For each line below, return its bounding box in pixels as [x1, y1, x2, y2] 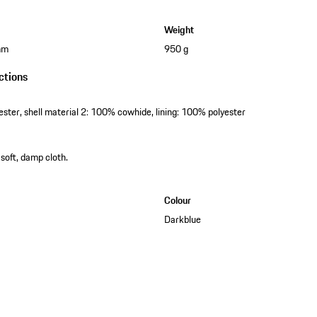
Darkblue [163, 212, 201, 228]
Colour [163, 192, 191, 208]
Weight [163, 21, 194, 38]
